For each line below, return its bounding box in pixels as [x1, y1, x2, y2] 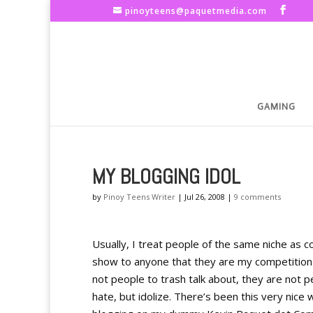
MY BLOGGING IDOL [92, 163, 240, 190]
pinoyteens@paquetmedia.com [125, 5, 267, 17]
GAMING [257, 101, 296, 112]
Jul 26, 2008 [184, 191, 225, 202]
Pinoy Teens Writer [103, 191, 175, 202]
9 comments [234, 191, 281, 202]
